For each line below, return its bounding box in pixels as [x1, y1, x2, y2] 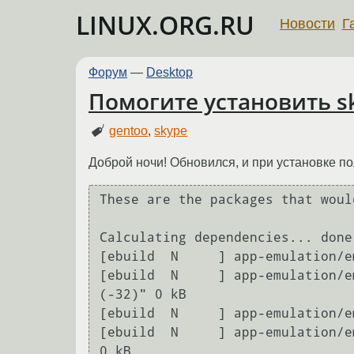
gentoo [109, 123, 149, 137]
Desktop [146, 66, 193, 79]
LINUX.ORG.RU [76, 8, 254, 42]
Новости [280, 15, 335, 32]
